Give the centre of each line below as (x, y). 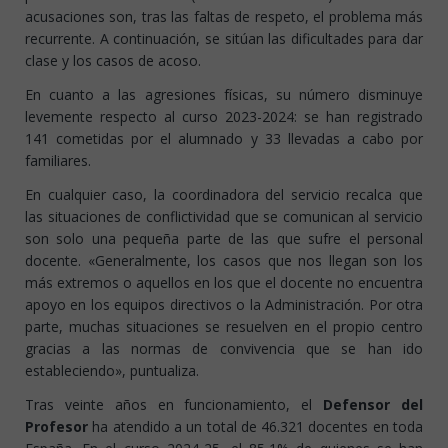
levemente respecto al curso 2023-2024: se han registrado (224, 117)
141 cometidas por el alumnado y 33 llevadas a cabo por (224, 139)
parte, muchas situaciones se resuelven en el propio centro (224, 327)
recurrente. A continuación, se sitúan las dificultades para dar (224, 39)
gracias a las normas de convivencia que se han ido (224, 349)
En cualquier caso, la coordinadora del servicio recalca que (224, 195)
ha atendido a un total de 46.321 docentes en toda (258, 427)
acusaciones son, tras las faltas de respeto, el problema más (224, 17)
